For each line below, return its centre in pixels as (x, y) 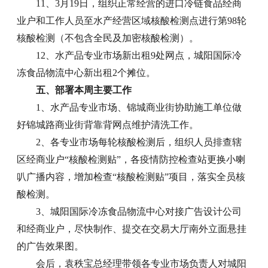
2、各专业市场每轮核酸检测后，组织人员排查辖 (139, 142)
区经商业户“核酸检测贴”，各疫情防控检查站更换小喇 (131, 160)
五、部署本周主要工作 (84, 90)
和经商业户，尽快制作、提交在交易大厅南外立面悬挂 (132, 229)
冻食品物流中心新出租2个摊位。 (86, 73)
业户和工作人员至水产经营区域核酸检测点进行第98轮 (132, 21)
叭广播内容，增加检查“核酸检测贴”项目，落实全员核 (131, 177)
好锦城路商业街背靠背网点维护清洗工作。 (108, 125)
